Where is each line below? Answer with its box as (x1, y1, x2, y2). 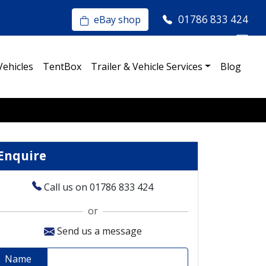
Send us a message (54, 224, 142, 238)
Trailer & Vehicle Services (91, 59, 203, 73)
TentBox (43, 59, 82, 73)
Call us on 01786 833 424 (42, 180, 153, 194)
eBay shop (89, 12, 141, 26)
